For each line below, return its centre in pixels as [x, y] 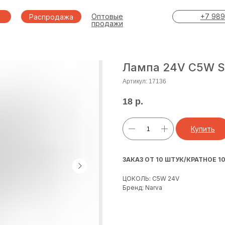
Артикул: [136, 81]
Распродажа [51, 17]
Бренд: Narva [142, 188]
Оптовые [107, 16]
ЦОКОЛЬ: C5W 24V [151, 179]
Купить [203, 129]
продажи [107, 23]
